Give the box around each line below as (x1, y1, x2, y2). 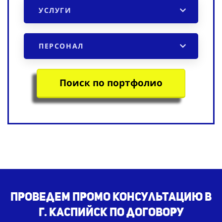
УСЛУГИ (39, 5, 72, 15)
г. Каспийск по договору (38, 205, 184, 219)
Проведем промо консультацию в (10, 189, 212, 203)
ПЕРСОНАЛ (39, 41, 84, 51)
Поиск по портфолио (59, 76, 163, 89)
